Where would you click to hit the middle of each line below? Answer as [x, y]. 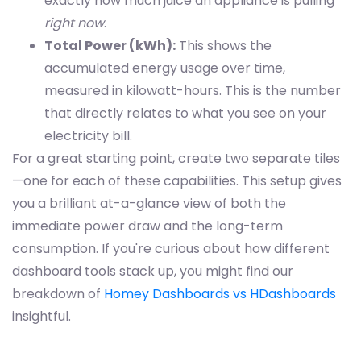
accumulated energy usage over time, [165, 68]
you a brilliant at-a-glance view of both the [149, 204]
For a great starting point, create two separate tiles [176, 159]
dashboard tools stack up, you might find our [153, 272]
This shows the [224, 46]
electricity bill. [88, 136]
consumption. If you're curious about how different [171, 249]
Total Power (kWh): [110, 46]
